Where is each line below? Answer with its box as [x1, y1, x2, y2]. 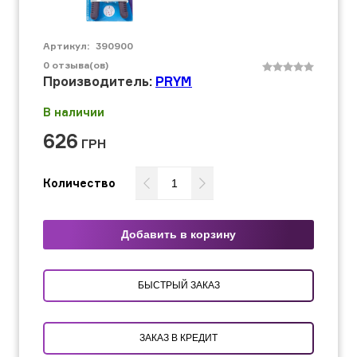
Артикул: [43, 40, 92, 52]
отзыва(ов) [52, 58, 108, 71]
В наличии [43, 105, 104, 119]
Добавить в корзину [121, 228, 236, 241]
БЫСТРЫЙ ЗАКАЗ [137, 280, 220, 291]
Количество [43, 176, 116, 190]
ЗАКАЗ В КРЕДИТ [180, 332, 218, 343]
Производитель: [43, 73, 155, 89]
